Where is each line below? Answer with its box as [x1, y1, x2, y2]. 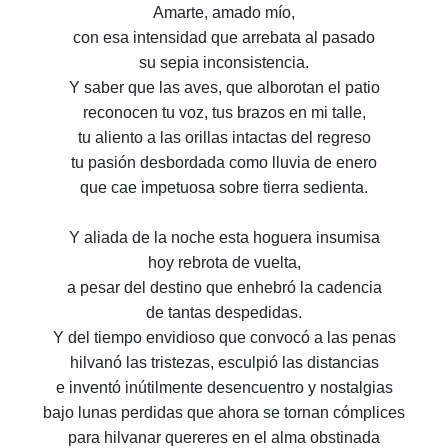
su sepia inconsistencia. [139, 54, 309, 72]
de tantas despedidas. [146, 304, 302, 322]
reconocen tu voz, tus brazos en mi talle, [82, 104, 366, 122]
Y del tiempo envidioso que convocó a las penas [52, 329, 396, 347]
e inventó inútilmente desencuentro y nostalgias [55, 379, 393, 397]
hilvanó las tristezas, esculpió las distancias [69, 354, 379, 372]
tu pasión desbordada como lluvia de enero [71, 154, 377, 172]
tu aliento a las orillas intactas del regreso [77, 129, 371, 147]
